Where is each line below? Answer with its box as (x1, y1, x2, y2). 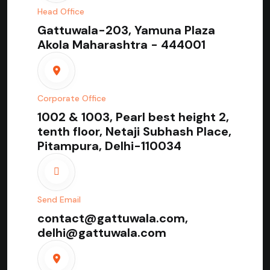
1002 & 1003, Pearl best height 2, (37, 108, 229, 125)
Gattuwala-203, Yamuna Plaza (37, 22, 215, 38)
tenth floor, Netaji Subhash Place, (37, 123, 231, 139)
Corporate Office (37, 92, 106, 104)
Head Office (37, 5, 84, 17)
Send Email (37, 193, 81, 205)
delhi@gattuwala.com (37, 224, 166, 240)
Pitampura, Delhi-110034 (37, 137, 181, 154)
